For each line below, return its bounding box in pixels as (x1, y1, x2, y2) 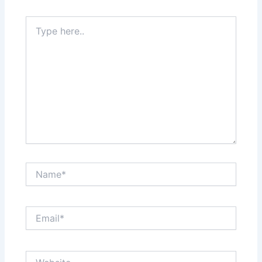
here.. (25, 27, 47, 38)
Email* (25, 206, 50, 217)
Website (25, 250, 57, 261)
